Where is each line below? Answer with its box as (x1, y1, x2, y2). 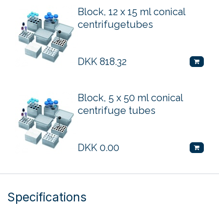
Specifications (7, 189, 87, 204)
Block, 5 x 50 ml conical (78, 91, 183, 104)
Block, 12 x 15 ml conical (78, 5, 185, 18)
